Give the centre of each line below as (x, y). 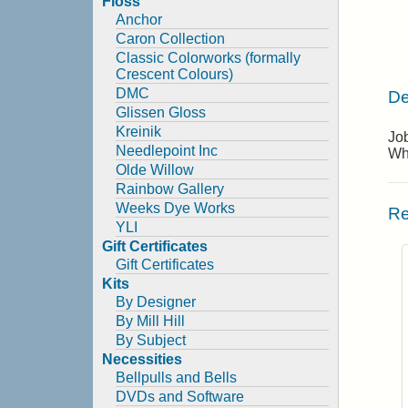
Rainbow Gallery (170, 189)
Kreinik (138, 132)
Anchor (139, 20)
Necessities (142, 359)
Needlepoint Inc (167, 151)
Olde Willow (155, 170)
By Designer (156, 302)
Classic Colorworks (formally (208, 58)
